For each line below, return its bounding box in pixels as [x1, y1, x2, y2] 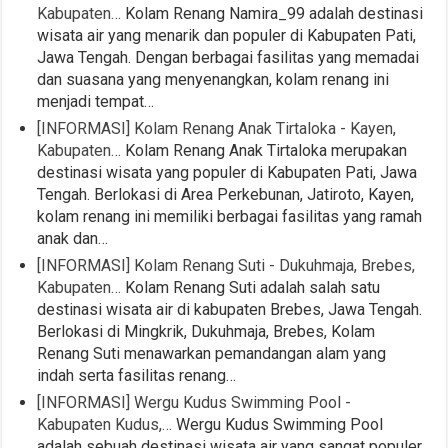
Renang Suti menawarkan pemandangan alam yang [37, 343, 387, 363]
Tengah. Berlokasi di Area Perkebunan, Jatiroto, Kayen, [37, 184, 415, 204]
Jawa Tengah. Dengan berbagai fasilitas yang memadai [37, 47, 420, 67]
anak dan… [37, 228, 109, 248]
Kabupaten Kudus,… [37, 414, 173, 434]
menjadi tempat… [37, 91, 155, 111]
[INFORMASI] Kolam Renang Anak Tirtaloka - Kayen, [37, 118, 397, 138]
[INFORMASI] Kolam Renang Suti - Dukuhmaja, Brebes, [37, 255, 416, 275]
